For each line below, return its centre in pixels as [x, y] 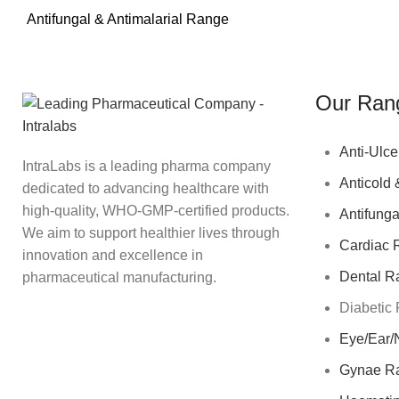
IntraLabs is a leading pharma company [147, 166]
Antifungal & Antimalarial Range [128, 19]
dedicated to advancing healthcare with [146, 188]
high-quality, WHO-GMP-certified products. [156, 210]
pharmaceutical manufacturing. [119, 277]
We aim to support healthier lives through [151, 232]
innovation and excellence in [113, 255]
